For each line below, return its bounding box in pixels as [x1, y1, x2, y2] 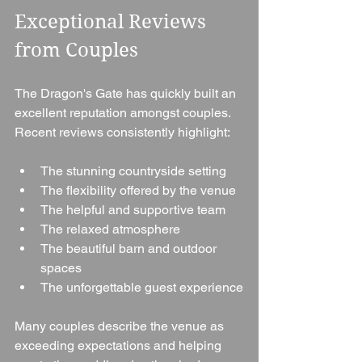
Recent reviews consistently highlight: [15, 124, 230, 141]
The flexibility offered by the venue [40, 183, 236, 199]
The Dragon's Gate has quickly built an [15, 86, 239, 102]
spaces [40, 260, 82, 276]
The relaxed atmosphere [40, 221, 180, 238]
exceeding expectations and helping [15, 338, 225, 354]
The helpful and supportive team [40, 202, 225, 218]
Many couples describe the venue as [15, 318, 227, 335]
